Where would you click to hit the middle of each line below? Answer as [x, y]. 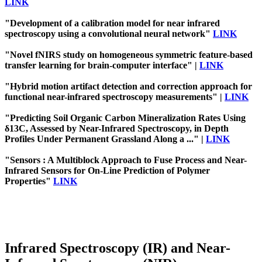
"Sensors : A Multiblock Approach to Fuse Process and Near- [126, 160]
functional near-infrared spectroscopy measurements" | [115, 97]
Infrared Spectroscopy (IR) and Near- [118, 248]
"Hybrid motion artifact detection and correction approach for [128, 87]
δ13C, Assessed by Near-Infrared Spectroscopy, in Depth [117, 129]
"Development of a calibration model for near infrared [112, 23]
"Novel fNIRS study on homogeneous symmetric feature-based [129, 55]
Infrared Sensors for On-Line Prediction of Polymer [107, 171]
